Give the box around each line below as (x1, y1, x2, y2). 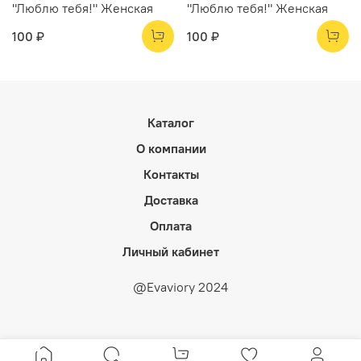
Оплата (150, 218, 192, 234)
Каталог (147, 114, 194, 131)
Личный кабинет (122, 243, 219, 260)
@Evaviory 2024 (133, 279, 228, 296)
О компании (135, 140, 206, 157)
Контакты (143, 166, 199, 183)
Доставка (143, 192, 198, 209)
